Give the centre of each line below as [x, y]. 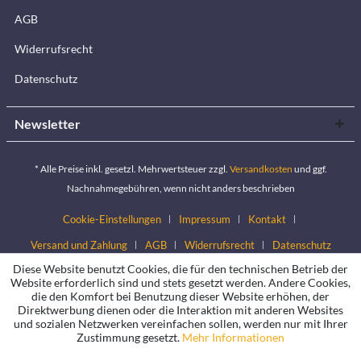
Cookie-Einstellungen [112, 219]
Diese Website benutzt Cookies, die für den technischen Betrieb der [180, 269]
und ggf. [309, 168]
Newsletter [48, 124]
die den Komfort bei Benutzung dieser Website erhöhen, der [180, 296]
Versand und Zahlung [79, 245]
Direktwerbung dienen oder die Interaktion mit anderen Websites [180, 310]
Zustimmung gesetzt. [129, 337]
